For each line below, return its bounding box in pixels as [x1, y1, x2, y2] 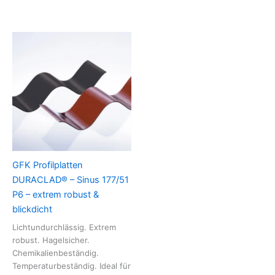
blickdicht [12, 204, 52, 215]
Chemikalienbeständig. [12, 248, 99, 258]
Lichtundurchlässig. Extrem [12, 222, 116, 233]
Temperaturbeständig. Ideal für [12, 261, 131, 271]
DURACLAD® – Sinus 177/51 [12, 174, 129, 186]
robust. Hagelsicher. [12, 235, 90, 246]
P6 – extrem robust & [12, 189, 99, 201]
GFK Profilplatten [12, 160, 83, 171]
